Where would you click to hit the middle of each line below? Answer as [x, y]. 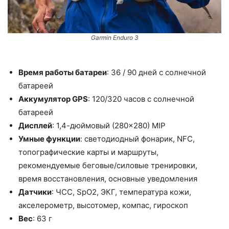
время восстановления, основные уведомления [108, 179]
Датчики [35, 192]
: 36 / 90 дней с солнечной [156, 73]
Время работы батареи [63, 73]
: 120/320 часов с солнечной [141, 99]
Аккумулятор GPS [53, 99]
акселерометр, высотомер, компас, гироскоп [103, 205]
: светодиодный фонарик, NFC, [138, 139]
